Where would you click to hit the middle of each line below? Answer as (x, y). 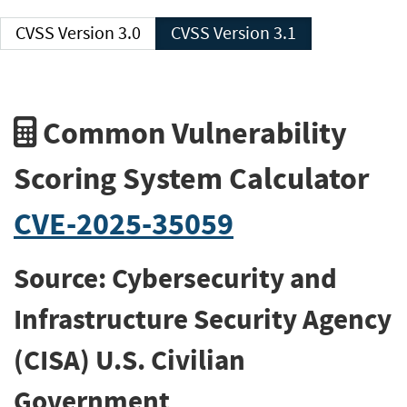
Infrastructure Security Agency (203, 320)
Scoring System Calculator (192, 178)
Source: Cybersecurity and (175, 279)
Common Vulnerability (192, 133)
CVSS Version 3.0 (99, 33)
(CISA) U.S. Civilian (129, 361)
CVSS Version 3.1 (255, 33)
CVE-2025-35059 (124, 223)
